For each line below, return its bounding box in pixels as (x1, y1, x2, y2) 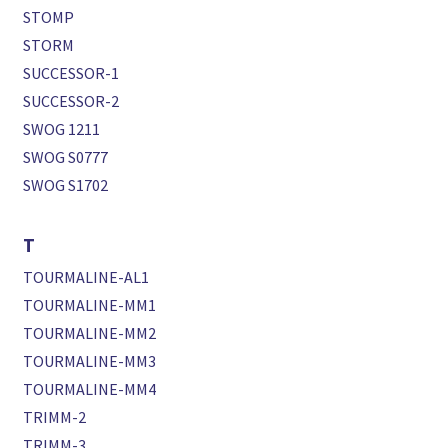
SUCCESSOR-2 (23, 91, 120, 112)
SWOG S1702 (23, 175, 109, 196)
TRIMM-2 (23, 407, 87, 428)
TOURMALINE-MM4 (23, 379, 157, 400)
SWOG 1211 (23, 119, 101, 140)
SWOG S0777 (23, 147, 109, 168)
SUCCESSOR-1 (23, 63, 120, 84)
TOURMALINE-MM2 (23, 323, 157, 344)
